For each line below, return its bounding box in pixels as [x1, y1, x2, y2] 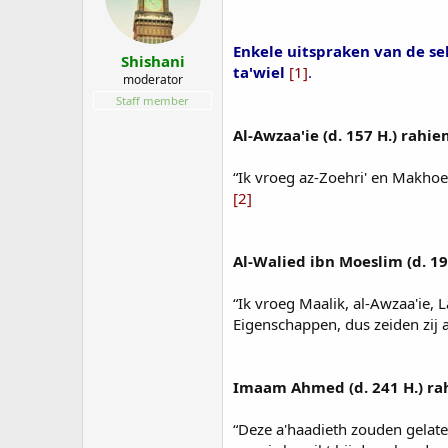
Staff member [116, 93, 189, 108]
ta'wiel [233, 61, 285, 82]
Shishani [120, 51, 185, 71]
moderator [122, 71, 183, 88]
